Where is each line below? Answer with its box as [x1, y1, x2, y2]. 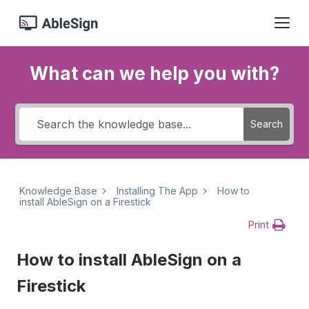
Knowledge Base [19, 185, 97, 197]
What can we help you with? [30, 63, 279, 84]
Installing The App [117, 185, 198, 197]
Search [250, 118, 283, 130]
